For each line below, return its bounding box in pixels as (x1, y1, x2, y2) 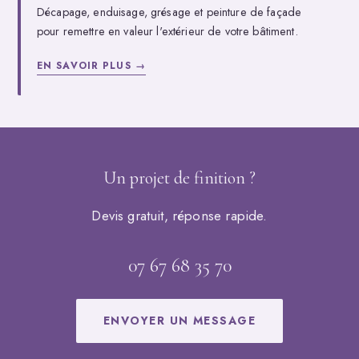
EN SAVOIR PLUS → (37, 58, 146, 73)
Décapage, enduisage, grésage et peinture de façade (37, 4, 302, 20)
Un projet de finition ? (103, 167, 256, 188)
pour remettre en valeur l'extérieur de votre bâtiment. (37, 23, 298, 39)
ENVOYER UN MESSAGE (103, 313, 256, 329)
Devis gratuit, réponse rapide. (91, 206, 268, 225)
